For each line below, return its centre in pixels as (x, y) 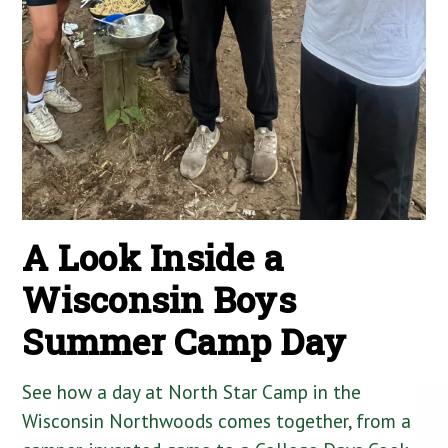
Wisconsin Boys (159, 300)
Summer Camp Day (184, 342)
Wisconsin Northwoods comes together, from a (217, 421)
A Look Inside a (153, 258)
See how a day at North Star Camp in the (192, 392)
